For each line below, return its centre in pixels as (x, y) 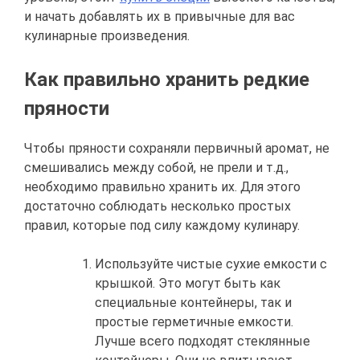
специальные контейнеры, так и (193, 302)
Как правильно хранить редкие (167, 79)
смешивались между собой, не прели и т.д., (156, 167)
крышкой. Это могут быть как (188, 283)
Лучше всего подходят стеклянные (202, 341)
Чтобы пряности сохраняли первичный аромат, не (177, 148)
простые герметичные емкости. (194, 321)
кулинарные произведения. (107, 35)
